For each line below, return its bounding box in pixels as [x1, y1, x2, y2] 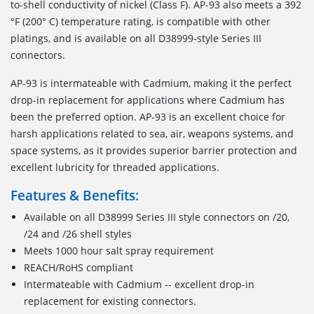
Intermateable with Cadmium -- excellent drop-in [24, 277, 255, 291]
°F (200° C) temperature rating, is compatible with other [11, 14, 271, 28]
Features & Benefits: [11, 185, 139, 205]
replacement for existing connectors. [24, 294, 197, 308]
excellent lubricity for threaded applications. [11, 160, 219, 174]
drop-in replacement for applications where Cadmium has [11, 93, 285, 107]
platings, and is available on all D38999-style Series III [11, 31, 261, 45]
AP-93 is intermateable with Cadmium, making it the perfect [11, 76, 292, 90]
